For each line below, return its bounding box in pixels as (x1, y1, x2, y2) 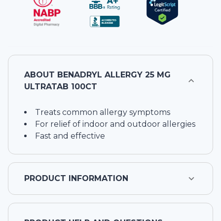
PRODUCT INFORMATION (24, 174, 128, 184)
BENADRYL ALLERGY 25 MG (57, 70, 171, 80)
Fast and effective (35, 131, 105, 141)
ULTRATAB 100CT (24, 82, 97, 92)
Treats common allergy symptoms (35, 108, 170, 117)
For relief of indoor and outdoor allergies (35, 119, 195, 129)
